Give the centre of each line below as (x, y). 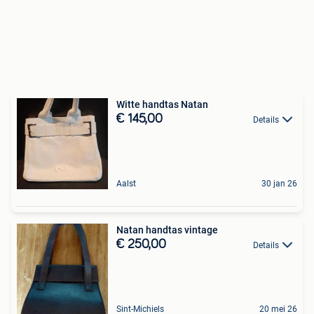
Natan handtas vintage (167, 230)
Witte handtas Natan (162, 104)
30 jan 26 (279, 184)
